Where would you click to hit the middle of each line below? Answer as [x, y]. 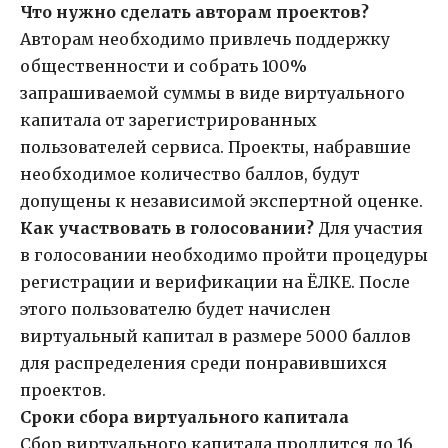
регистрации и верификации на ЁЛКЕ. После [215, 282]
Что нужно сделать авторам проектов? [194, 12]
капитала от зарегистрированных [168, 120]
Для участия [368, 228]
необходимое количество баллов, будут [190, 174]
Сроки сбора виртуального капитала [184, 417]
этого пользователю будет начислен [175, 309]
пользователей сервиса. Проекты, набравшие [215, 147]
